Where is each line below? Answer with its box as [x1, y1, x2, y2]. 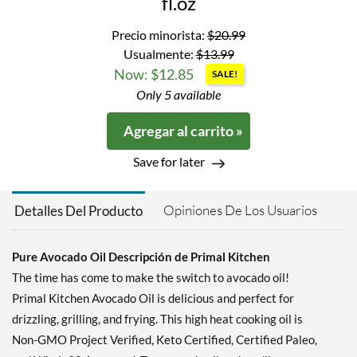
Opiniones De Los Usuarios [163, 202, 317, 219]
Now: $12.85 [113, 65, 194, 84]
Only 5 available [136, 87, 221, 103]
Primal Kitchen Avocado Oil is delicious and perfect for [12, 291, 294, 306]
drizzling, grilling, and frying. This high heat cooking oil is [12, 312, 303, 327]
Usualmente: [123, 46, 196, 62]
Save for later [132, 154, 205, 170]
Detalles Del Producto [14, 202, 143, 220]
